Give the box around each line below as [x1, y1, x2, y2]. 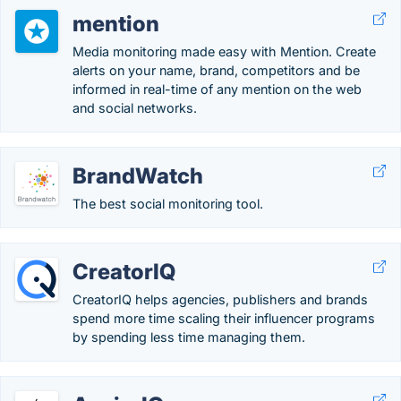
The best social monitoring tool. [73, 196, 263, 211]
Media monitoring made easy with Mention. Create [73, 44, 376, 59]
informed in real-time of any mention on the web [73, 81, 362, 97]
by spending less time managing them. [73, 329, 305, 345]
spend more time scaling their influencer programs [73, 311, 375, 326]
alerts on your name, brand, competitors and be [73, 63, 360, 78]
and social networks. [73, 100, 197, 115]
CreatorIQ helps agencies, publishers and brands [73, 292, 368, 307]
